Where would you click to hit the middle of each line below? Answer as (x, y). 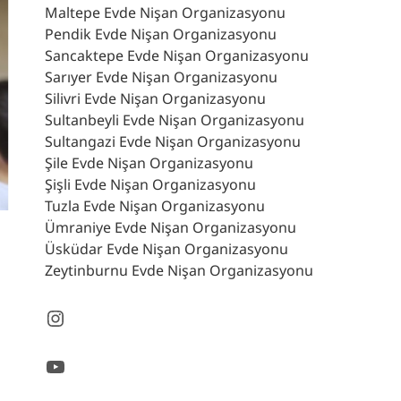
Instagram (96, 316)
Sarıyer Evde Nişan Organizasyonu (161, 77)
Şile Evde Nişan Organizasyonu (149, 162)
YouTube (88, 365)
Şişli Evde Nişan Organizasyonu (150, 184)
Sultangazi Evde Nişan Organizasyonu (173, 141)
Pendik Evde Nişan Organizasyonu (161, 34)
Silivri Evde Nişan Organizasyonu (155, 98)
